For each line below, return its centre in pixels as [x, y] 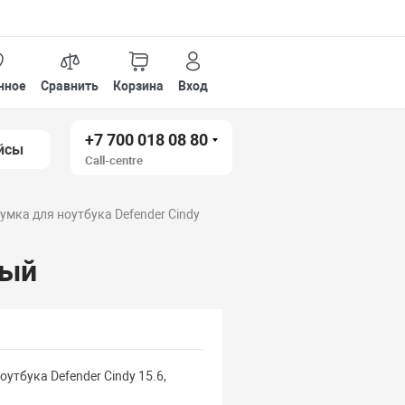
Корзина [139, 85]
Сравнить [70, 85]
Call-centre [114, 160]
